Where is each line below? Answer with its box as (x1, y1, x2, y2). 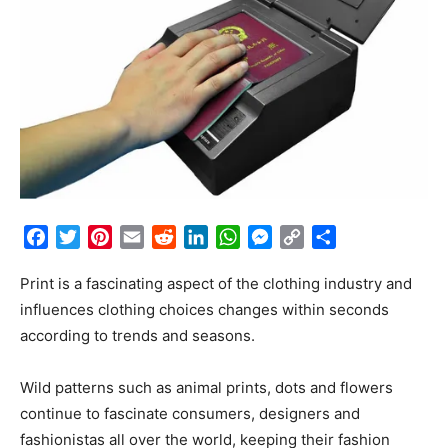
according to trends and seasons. (20, 326, 255, 346)
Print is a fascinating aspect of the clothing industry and (20, 274, 412, 294)
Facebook (48, 227, 123, 248)
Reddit (176, 227, 225, 248)
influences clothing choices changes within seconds (20, 300, 389, 320)
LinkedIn (208, 227, 271, 248)
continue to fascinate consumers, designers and (20, 404, 360, 424)
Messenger (272, 227, 354, 248)
